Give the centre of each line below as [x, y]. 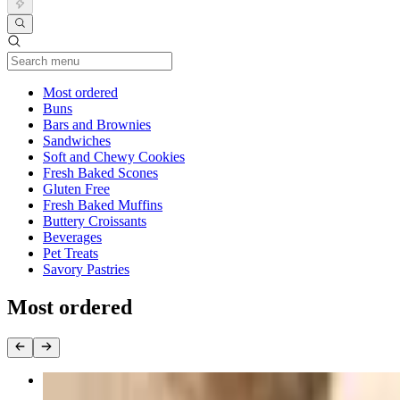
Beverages [72, 237]
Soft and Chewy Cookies [114, 157]
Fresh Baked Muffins [103, 205]
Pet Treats [71, 254]
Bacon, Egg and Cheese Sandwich [141, 379]
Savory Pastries [86, 270]
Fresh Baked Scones [100, 173]
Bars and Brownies [97, 125]
